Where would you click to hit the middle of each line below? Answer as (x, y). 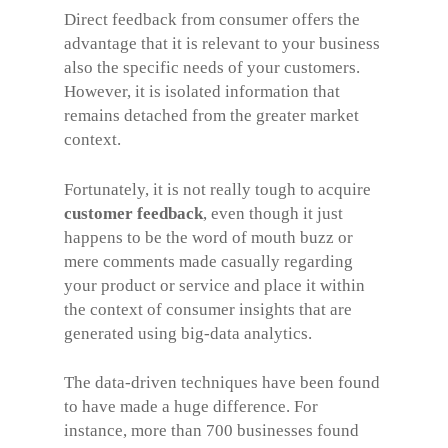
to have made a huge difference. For (191, 406)
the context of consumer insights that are (208, 309)
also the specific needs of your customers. (212, 67)
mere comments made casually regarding (208, 261)
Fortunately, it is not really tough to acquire (217, 189)
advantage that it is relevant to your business (222, 43)
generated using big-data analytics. (188, 333)
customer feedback (133, 213)
